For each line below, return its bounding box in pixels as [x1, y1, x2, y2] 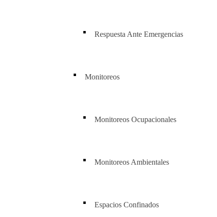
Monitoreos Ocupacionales [94, 115, 176, 124]
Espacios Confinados [94, 201, 159, 209]
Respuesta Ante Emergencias [94, 30, 183, 38]
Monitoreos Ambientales [94, 158, 169, 166]
